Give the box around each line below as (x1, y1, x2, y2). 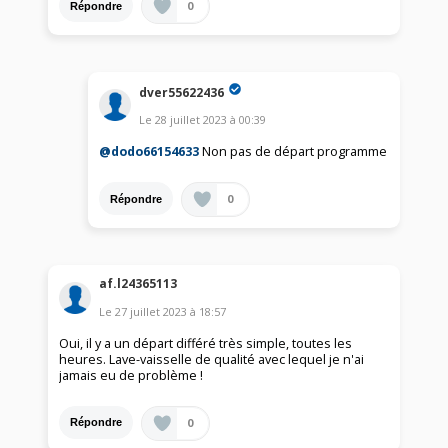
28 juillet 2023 (155, 112, 228, 128)
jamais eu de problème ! (59, 366, 204, 384)
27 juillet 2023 (115, 303, 188, 319)
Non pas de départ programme (202, 143, 388, 161)
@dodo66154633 (99, 143, 203, 161)
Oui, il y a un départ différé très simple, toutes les (59, 334, 353, 352)
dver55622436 (139, 83, 225, 101)
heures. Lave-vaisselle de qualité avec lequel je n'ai (59, 350, 365, 368)
